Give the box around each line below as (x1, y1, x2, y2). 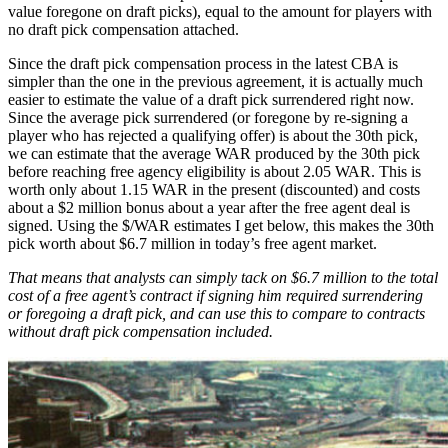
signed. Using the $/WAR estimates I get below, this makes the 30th (8, 217, 434, 235)
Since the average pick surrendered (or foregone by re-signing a (8, 109, 408, 127)
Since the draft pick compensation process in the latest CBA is (8, 55, 398, 73)
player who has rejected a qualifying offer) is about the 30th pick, (8, 127, 418, 145)
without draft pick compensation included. (8, 323, 273, 341)
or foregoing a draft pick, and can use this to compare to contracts (8, 305, 425, 323)
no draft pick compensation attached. (8, 21, 239, 39)
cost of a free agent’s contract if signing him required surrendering (8, 287, 423, 305)
